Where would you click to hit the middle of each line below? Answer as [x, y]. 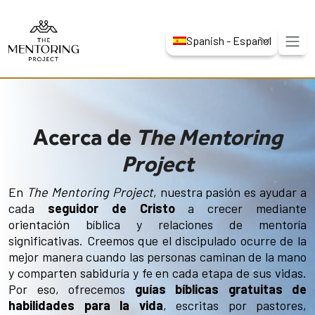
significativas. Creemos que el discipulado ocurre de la [157, 240]
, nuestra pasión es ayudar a [230, 192]
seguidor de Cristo [111, 208]
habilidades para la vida [86, 305]
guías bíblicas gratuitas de [220, 289]
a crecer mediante [241, 208]
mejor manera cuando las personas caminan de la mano [157, 256]
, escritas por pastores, [234, 305]
